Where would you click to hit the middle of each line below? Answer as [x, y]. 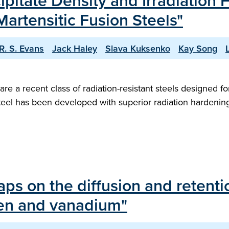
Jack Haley [75, 48]
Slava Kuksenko [138, 48]
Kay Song [198, 48]
